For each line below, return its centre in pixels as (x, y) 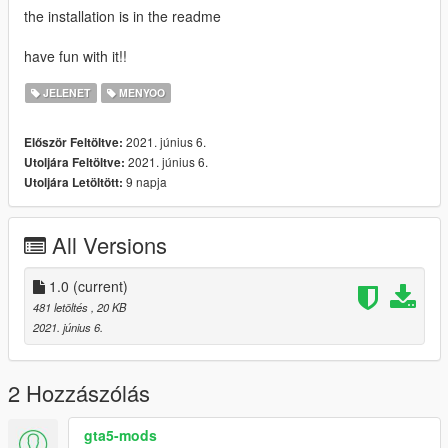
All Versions (109, 244)
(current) (100, 285)
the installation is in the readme (122, 15)
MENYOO (140, 92)
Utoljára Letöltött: (73, 182)
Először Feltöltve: (73, 142)
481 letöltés (62, 306)
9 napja (145, 181)
